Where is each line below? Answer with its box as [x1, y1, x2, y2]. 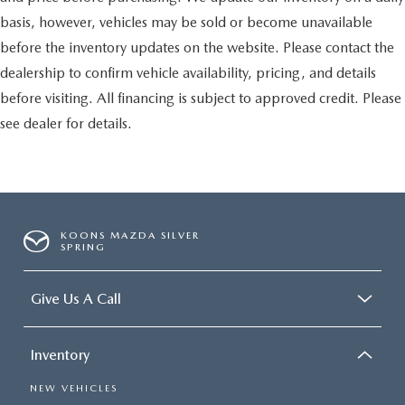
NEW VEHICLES [30, 381, 118, 394]
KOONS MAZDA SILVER [61, 229, 201, 241]
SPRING [61, 240, 107, 253]
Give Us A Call [31, 289, 121, 307]
